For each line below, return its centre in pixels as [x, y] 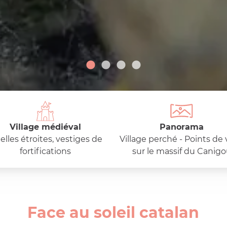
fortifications [45, 151]
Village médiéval [45, 127]
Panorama [182, 127]
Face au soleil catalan [113, 213]
